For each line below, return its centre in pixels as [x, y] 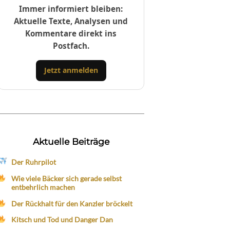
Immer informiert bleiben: [71, 8]
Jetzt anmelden [71, 70]
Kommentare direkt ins [71, 33]
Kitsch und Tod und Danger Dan [62, 220]
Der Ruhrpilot [33, 162]
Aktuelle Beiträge [71, 141]
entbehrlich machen [43, 187]
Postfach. [71, 45]
